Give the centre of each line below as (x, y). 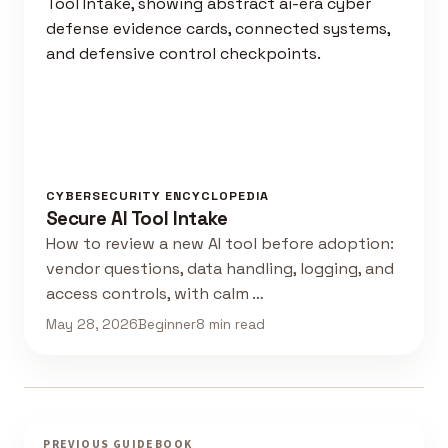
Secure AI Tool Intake (136, 219)
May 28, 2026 (91, 324)
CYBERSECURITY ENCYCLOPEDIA (157, 196)
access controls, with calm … (154, 294)
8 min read (230, 324)
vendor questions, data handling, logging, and (219, 269)
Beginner (166, 324)
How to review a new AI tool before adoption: (219, 244)
